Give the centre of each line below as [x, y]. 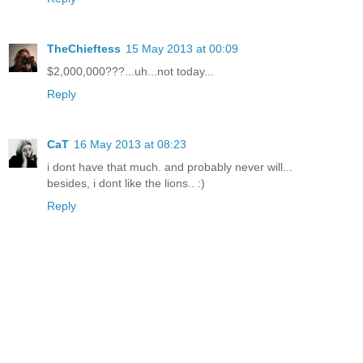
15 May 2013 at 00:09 [182, 49]
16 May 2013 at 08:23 [130, 145]
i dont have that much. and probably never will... [170, 167]
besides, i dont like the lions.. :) [126, 184]
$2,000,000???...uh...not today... [130, 72]
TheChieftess [84, 49]
